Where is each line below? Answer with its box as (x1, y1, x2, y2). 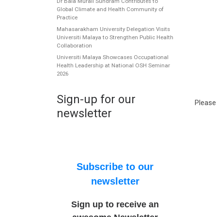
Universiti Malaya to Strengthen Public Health (57, 34, 173, 41)
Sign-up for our (57, 93, 136, 107)
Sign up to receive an (71, 200, 159, 210)
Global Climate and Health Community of (57, 5, 164, 13)
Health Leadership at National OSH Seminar (57, 62, 170, 69)
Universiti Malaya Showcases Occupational (57, 54, 169, 61)
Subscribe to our (77, 161, 154, 172)
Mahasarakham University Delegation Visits (57, 26, 170, 33)
